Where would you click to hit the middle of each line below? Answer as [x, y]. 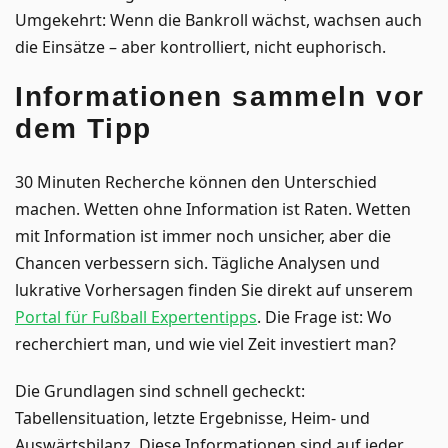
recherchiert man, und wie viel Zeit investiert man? [205, 343]
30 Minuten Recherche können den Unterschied [196, 181]
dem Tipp [83, 128]
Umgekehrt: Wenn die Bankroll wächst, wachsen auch [218, 19]
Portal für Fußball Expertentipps [136, 316]
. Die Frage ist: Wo [324, 316]
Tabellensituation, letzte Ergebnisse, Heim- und [192, 417]
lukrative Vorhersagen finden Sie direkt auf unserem [214, 289]
